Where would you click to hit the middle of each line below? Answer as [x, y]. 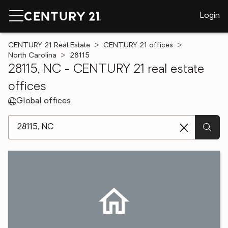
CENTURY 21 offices [138, 46]
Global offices [44, 101]
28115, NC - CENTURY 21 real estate [106, 70]
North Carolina [32, 56]
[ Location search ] [41, 120]
